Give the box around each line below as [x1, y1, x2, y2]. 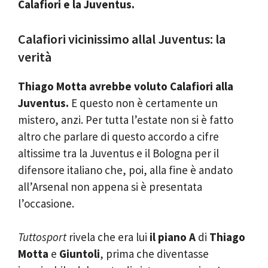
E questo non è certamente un [69, 95, 218, 110]
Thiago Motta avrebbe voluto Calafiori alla [18, 78, 233, 93]
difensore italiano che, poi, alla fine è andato [18, 162, 233, 177]
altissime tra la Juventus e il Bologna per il [18, 145, 219, 160]
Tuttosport [18, 230, 66, 244]
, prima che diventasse [100, 246, 209, 261]
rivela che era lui [66, 230, 147, 244]
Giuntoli [59, 246, 100, 261]
